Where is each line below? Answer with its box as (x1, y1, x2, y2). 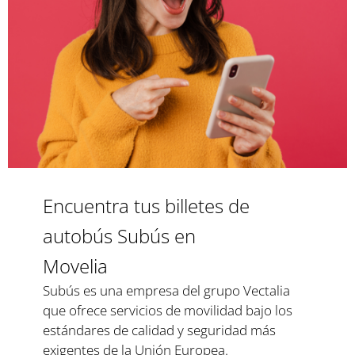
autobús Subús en (43, 223, 197, 250)
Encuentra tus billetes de (43, 193, 250, 219)
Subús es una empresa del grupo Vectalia (43, 281, 291, 300)
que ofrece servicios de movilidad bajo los (43, 301, 293, 320)
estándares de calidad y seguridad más (43, 321, 277, 340)
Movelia (43, 253, 109, 280)
